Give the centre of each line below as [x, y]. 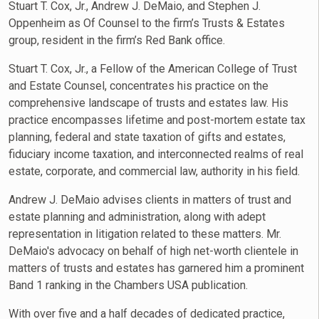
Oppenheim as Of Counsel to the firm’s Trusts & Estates [147, 23]
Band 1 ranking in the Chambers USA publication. [128, 285]
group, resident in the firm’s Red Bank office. [117, 40]
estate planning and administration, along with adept [137, 217]
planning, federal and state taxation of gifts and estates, [147, 137]
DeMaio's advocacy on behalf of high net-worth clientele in [153, 251]
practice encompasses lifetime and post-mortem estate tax [157, 120]
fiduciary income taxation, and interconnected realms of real [156, 154]
